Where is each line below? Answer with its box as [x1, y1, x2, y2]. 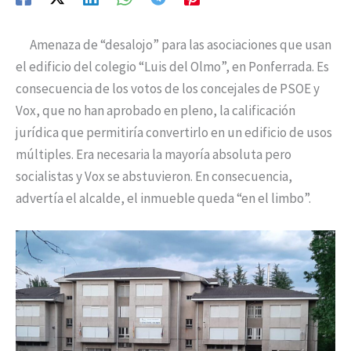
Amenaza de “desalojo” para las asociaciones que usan [16, 36, 331, 54]
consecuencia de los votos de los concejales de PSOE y [16, 80, 320, 98]
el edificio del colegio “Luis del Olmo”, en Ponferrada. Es [16, 58, 329, 76]
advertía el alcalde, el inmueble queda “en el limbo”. [16, 190, 311, 208]
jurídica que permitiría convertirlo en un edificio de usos [16, 124, 332, 142]
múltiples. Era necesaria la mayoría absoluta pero [16, 146, 291, 164]
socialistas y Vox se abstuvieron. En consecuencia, [16, 168, 292, 186]
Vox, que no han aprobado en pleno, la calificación [16, 102, 295, 120]
